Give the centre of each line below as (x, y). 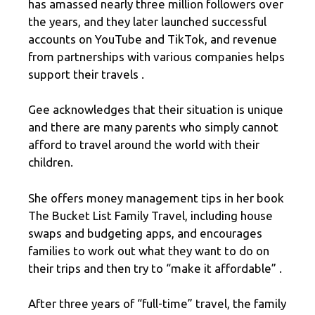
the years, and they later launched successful (147, 21)
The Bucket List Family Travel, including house (150, 215)
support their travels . (86, 74)
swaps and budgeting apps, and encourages (145, 233)
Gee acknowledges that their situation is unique (156, 110)
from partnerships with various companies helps (156, 56)
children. (51, 162)
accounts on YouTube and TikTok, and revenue (153, 39)
